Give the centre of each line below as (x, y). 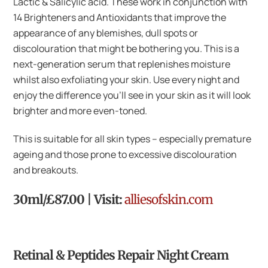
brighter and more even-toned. (82, 110)
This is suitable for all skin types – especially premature (133, 138)
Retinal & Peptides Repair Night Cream (121, 255)
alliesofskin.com (169, 200)
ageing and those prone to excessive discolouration (125, 154)
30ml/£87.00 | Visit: (69, 200)
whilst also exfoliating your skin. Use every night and (127, 79)
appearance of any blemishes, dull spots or (106, 33)
